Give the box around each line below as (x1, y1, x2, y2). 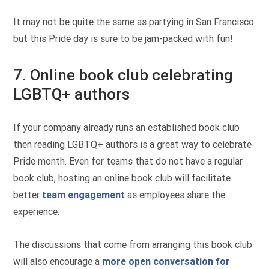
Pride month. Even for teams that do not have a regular (13, 156, 243, 168)
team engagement (42, 189, 125, 201)
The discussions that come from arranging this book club (13, 238, 253, 250)
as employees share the (125, 189, 226, 201)
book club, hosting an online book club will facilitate (13, 172, 231, 184)
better (13, 189, 43, 201)
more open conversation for (102, 255, 231, 267)
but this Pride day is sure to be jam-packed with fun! (13, 32, 234, 44)
